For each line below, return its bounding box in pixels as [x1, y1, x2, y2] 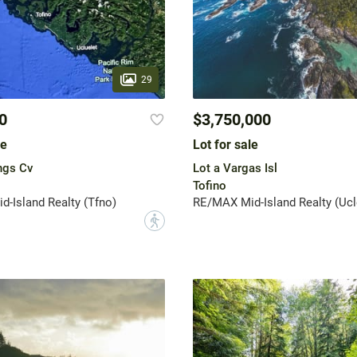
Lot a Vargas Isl [192, 161, 277, 176]
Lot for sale [192, 137, 258, 153]
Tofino [192, 178, 226, 194]
